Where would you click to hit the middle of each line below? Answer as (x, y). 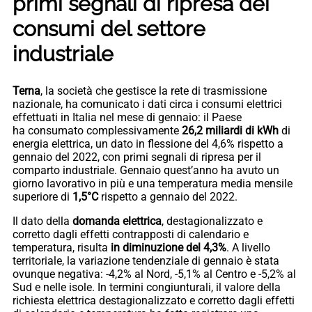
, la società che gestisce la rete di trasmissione (154, 91)
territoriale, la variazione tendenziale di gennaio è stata (146, 260)
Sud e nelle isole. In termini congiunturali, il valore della (147, 287)
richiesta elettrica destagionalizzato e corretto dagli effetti (154, 300)
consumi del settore (109, 29)
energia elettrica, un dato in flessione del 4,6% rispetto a (148, 143)
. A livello (248, 247)
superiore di (42, 196)
